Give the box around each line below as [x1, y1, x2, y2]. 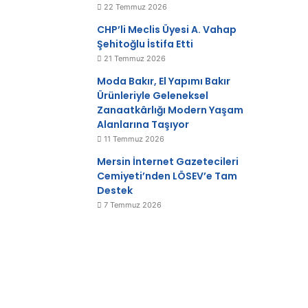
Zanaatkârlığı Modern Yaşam [97, 103, 244, 117]
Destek [97, 184, 133, 197]
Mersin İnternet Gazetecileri [97, 155, 239, 168]
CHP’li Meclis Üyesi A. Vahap [97, 23, 237, 36]
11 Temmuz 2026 [104, 134, 165, 144]
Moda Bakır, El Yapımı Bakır [97, 74, 231, 88]
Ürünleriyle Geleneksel [97, 89, 209, 102]
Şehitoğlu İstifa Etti [97, 37, 194, 51]
